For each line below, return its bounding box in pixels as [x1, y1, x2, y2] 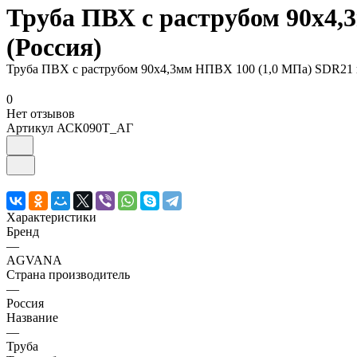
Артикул [6, 121, 57, 135]
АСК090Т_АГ [57, 121, 133, 135]
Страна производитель [6, 268, 130, 282]
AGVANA [6, 253, 62, 268]
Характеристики [6, 210, 96, 225]
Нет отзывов [6, 107, 75, 121]
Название [6, 311, 58, 325]
